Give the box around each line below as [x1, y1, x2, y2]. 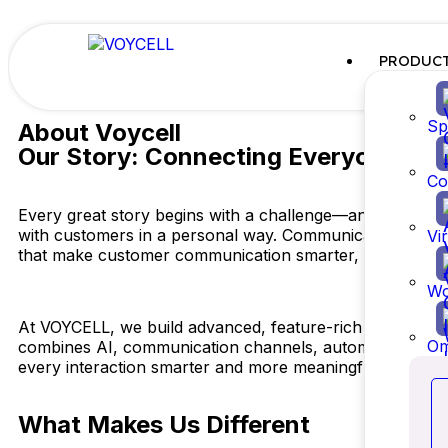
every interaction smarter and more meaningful [18, 357, 377, 377]
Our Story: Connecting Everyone [18, 142, 399, 171]
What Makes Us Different [18, 410, 310, 439]
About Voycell [18, 118, 181, 147]
